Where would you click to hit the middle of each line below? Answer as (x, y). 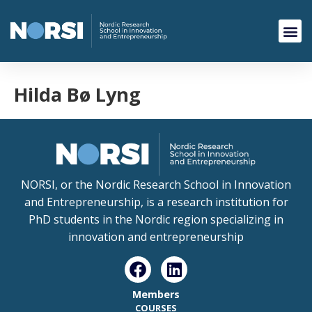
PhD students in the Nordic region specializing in (156, 220)
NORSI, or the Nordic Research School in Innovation (156, 185)
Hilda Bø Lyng (77, 94)
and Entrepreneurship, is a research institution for (156, 202)
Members (156, 294)
